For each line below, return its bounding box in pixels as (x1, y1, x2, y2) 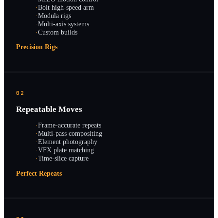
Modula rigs (38, 11, 71, 19)
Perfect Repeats (16, 169, 62, 177)
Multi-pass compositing (38, 129, 102, 138)
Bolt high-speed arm (38, 3, 94, 11)
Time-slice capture (38, 154, 89, 163)
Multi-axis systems (38, 19, 89, 28)
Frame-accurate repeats (38, 121, 101, 129)
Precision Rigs (16, 43, 57, 51)
